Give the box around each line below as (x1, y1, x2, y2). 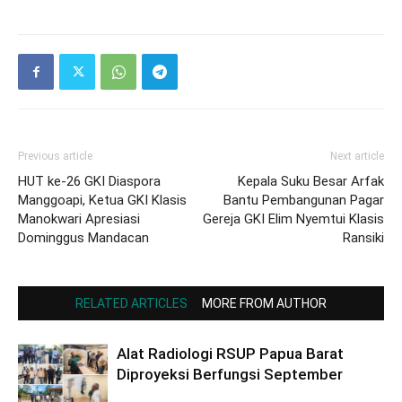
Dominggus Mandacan (18, 229, 149, 246)
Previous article (18, 149, 92, 162)
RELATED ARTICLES (75, 295, 188, 310)
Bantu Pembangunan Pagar (223, 191, 384, 208)
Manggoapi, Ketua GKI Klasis (18, 191, 187, 208)
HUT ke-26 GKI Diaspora (18, 172, 161, 189)
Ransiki (343, 229, 384, 246)
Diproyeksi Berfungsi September (117, 364, 343, 383)
